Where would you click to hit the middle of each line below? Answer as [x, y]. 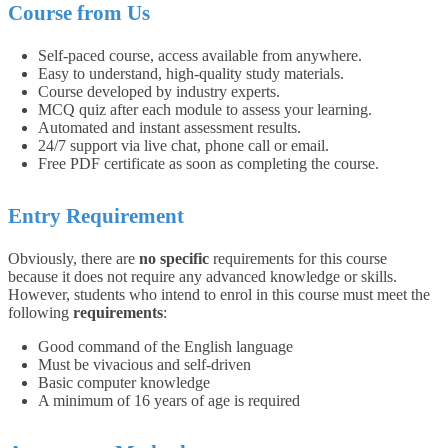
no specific [174, 258]
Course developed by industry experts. [159, 91]
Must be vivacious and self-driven [144, 364]
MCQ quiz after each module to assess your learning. [205, 109]
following [40, 312]
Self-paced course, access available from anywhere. [200, 55]
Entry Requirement [96, 215]
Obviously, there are [73, 258]
